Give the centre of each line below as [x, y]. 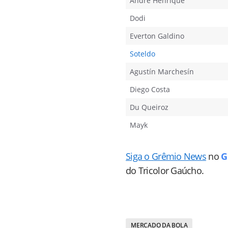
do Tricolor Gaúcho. [165, 170]
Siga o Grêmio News [166, 156]
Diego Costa [150, 89]
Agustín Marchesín [162, 72]
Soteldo [142, 54]
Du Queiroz [149, 107]
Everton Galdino [157, 36]
